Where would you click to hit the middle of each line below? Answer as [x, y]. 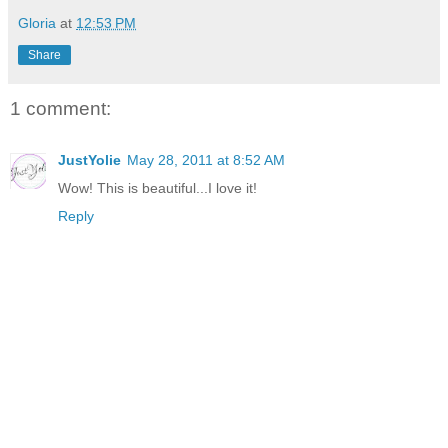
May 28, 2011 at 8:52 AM [206, 160]
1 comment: [60, 108]
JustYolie [89, 160]
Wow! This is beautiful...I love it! [157, 188]
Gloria [37, 22]
